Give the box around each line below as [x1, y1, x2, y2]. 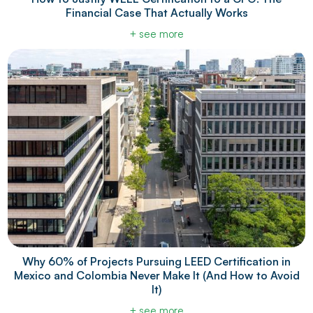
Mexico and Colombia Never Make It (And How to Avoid [13, 268, 300, 283]
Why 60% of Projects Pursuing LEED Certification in [22, 254, 291, 269]
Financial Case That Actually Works [65, 5, 248, 20]
